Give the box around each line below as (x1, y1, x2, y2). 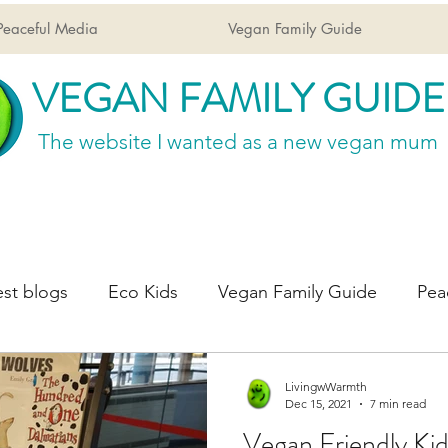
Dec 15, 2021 (285, 396, 352, 411)
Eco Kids (108, 280, 178, 303)
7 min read (370, 396, 426, 411)
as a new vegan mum (242, 129, 438, 154)
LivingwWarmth (285, 379, 367, 394)
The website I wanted (38, 129, 242, 154)
